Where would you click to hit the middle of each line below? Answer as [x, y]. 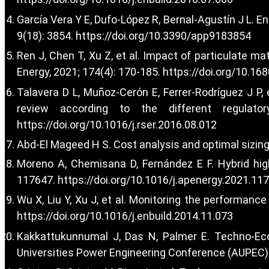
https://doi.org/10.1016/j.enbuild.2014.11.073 [125, 216]
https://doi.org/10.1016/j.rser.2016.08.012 [117, 124]
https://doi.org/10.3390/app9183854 [163, 35]
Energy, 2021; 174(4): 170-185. [90, 72]
